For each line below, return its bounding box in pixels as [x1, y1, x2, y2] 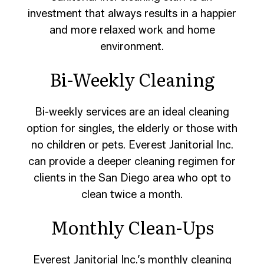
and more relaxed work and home [49, 23, 215, 37]
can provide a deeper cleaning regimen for [28, 154, 236, 168]
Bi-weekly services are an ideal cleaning [35, 105, 229, 118]
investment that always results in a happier [28, 6, 236, 20]
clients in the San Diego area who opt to [33, 171, 231, 184]
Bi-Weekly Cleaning [49, 65, 214, 92]
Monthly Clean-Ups [50, 213, 214, 240]
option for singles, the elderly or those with [27, 121, 237, 135]
